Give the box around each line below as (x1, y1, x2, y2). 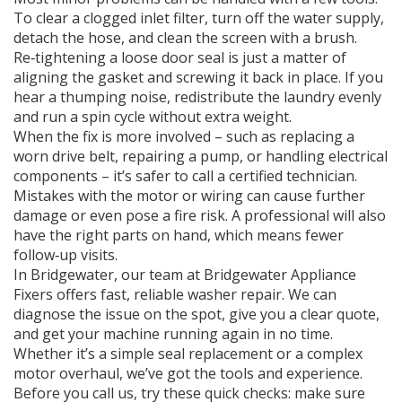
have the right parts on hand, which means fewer (13, 225, 344, 245)
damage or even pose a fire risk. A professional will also (13, 205, 386, 225)
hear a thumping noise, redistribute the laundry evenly (13, 87, 381, 107)
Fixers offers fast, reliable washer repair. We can (13, 284, 336, 304)
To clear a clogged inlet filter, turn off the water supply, (13, 8, 384, 28)
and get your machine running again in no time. (13, 324, 333, 344)
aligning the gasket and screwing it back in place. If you (13, 67, 383, 87)
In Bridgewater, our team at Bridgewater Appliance (13, 265, 356, 284)
